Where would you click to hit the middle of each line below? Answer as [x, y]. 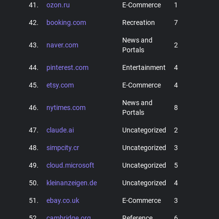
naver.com [62, 45]
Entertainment [144, 67]
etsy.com [60, 85]
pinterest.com [67, 67]
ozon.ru [58, 5]
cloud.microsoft [70, 165]
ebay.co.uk [63, 200]
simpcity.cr [63, 148]
